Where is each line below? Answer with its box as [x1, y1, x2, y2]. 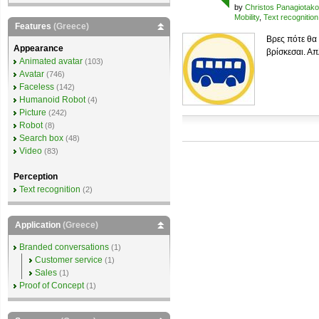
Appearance [14, 43, 63, 53]
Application [15, 220, 63, 230]
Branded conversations [19, 242, 109, 252]
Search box [19, 133, 63, 143]
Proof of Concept [19, 281, 84, 291]
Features [15, 21, 53, 31]
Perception [14, 172, 58, 182]
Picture [19, 108, 46, 117]
